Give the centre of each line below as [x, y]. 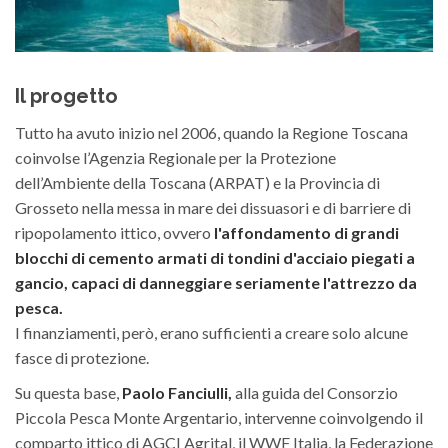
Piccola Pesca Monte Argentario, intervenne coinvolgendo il [219, 418]
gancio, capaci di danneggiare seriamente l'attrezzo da [216, 283]
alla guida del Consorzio [315, 393]
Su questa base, [68, 393]
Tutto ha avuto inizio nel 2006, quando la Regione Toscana [211, 133]
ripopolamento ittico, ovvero [114, 233]
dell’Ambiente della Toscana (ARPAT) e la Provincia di [197, 183]
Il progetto [66, 96]
